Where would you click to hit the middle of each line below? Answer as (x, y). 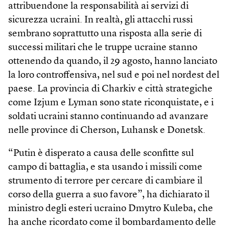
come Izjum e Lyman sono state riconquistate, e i (111, 103)
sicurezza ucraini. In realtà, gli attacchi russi (100, 20)
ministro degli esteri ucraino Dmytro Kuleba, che (111, 209)
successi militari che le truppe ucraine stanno (103, 48)
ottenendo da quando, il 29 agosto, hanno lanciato (113, 61)
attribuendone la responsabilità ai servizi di (98, 6)
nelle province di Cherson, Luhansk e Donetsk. (107, 130)
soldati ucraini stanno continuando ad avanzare (108, 117)
